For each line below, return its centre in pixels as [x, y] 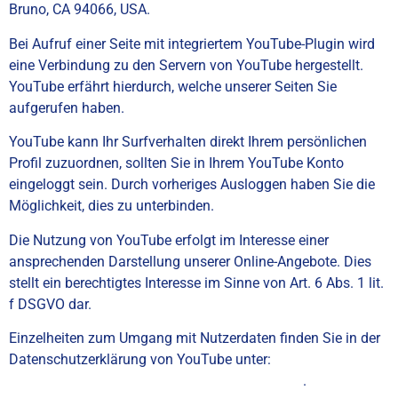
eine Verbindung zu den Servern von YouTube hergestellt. [186, 65]
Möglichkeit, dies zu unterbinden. [111, 206]
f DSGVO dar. [50, 304]
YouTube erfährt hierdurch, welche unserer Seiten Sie [173, 86]
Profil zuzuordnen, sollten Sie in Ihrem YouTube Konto [176, 163]
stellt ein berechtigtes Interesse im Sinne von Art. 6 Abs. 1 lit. [196, 283]
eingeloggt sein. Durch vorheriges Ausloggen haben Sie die [192, 185]
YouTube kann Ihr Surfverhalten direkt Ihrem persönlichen [188, 142]
